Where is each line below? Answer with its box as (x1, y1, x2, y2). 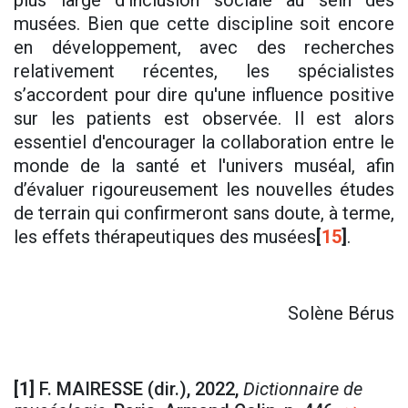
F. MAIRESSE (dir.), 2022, (35, 378, 239, 401)
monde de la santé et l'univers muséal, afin (14, 155, 394, 178)
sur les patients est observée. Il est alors (14, 107, 394, 130)
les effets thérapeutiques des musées (14, 226, 316, 249)
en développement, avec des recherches (14, 36, 394, 59)
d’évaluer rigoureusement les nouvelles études (14, 178, 394, 201)
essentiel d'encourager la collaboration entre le (14, 131, 394, 154)
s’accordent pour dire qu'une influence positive (14, 84, 394, 107)
